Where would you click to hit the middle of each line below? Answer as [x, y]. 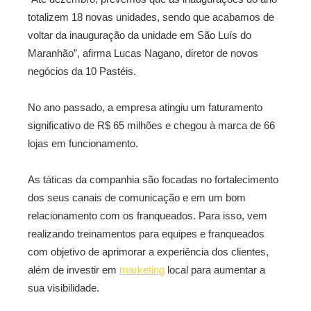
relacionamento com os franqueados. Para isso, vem [148, 216]
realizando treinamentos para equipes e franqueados [146, 234]
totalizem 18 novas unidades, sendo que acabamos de [151, 17]
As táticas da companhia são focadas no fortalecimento [153, 179]
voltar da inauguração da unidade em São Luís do [140, 35]
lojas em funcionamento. [83, 143]
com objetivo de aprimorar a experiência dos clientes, [148, 252]
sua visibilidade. [64, 288]
